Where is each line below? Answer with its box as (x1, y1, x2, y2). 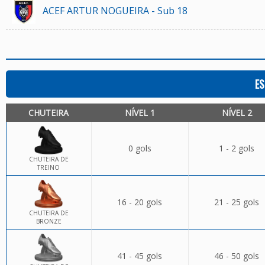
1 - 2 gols (218, 143, 254, 154)
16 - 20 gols (117, 196, 162, 208)
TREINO (37, 163, 60, 172)
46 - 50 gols (214, 250, 259, 261)
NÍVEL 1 (125, 107, 155, 118)
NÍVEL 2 (221, 107, 252, 118)
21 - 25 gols (214, 196, 259, 208)
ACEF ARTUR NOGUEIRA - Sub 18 (42, 4, 188, 17)
